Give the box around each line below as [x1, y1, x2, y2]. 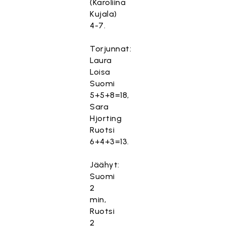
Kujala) [90, 9, 117, 19]
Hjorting [90, 114, 122, 123]
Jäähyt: [90, 160, 120, 169]
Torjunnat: [90, 44, 132, 53]
